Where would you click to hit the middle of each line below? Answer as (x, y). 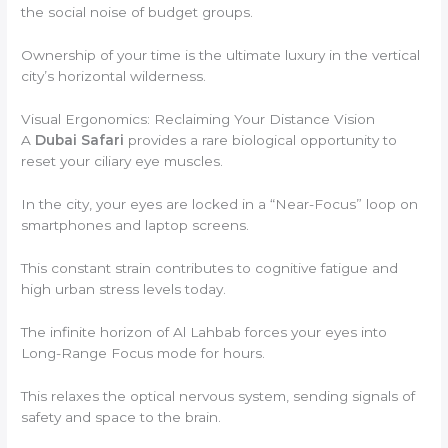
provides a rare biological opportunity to (261, 140)
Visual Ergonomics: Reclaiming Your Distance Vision (198, 119)
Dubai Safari (80, 140)
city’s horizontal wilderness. (114, 76)
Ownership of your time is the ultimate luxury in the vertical (221, 55)
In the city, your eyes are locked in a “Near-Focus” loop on (220, 204)
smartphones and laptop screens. (135, 225)
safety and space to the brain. (121, 416)
